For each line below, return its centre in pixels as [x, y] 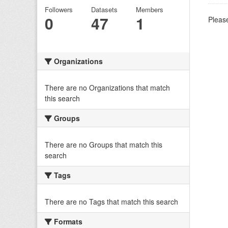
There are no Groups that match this [104, 144]
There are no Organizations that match [107, 87]
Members [149, 9]
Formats [67, 221]
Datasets [104, 9]
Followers [59, 9]
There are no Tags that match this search [111, 201]
